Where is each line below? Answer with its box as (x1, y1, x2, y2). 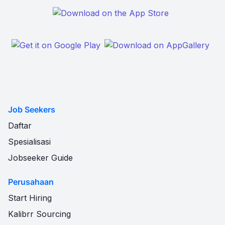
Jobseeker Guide (8, 153, 73, 163)
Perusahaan (8, 177, 54, 187)
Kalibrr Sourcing (8, 209, 71, 219)
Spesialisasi (8, 137, 51, 147)
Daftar (8, 121, 32, 131)
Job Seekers (8, 104, 55, 115)
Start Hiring (8, 193, 52, 203)
